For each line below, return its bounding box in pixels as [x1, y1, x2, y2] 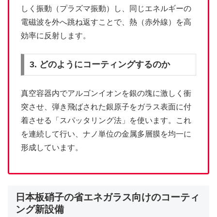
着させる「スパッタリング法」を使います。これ [21, 116, 191, 124]
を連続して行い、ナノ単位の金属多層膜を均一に [21, 129, 191, 138]
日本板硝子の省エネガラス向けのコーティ [15, 191, 200, 202]
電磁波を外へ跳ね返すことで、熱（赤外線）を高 [21, 18, 191, 27]
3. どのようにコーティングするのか [29, 60, 170, 70]
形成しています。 [21, 143, 83, 152]
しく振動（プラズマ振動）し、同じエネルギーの [21, 4, 191, 13]
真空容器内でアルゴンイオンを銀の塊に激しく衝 [21, 89, 191, 97]
